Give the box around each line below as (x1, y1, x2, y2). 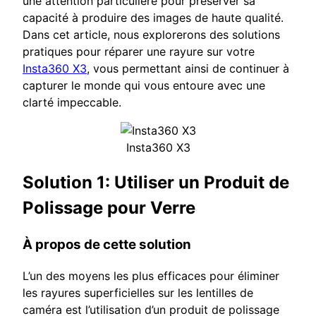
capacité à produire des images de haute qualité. (23, 10, 284, 25)
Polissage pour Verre (23, 197, 195, 218)
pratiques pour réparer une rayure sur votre (23, 44, 255, 59)
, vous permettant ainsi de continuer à (87, 61, 289, 75)
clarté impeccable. (23, 95, 121, 109)
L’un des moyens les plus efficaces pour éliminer (23, 269, 279, 284)
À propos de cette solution (23, 236, 191, 253)
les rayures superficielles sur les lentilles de (23, 286, 253, 300)
